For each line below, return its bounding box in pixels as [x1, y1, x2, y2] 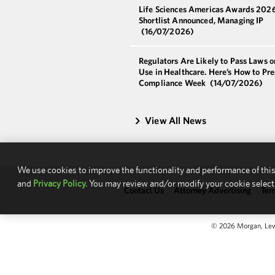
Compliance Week [139, 77, 208, 88]
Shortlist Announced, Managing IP [139, 14, 264, 26]
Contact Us [124, 184, 164, 196]
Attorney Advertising [174, 184, 251, 196]
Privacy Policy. [33, 177, 87, 189]
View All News [145, 114, 207, 126]
